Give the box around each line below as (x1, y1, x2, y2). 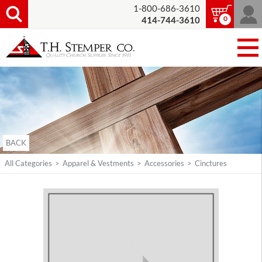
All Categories (5, 159, 52, 168)
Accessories (144, 159, 184, 168)
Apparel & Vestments (63, 159, 134, 168)
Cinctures (195, 159, 227, 168)
